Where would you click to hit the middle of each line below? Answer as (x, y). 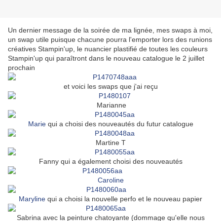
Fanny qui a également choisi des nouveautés (110, 162)
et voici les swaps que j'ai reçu (110, 87)
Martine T (110, 143)
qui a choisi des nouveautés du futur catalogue (120, 124)
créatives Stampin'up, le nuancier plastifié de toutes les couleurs (108, 49)
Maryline (32, 199)
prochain (21, 68)
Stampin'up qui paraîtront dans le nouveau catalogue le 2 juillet (106, 58)
